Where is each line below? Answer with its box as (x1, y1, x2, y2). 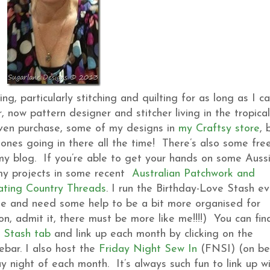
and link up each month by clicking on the (51, 228, 253, 240)
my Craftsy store (178, 122, 260, 134)
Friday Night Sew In (99, 243, 197, 255)
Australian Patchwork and (132, 168, 255, 180)
